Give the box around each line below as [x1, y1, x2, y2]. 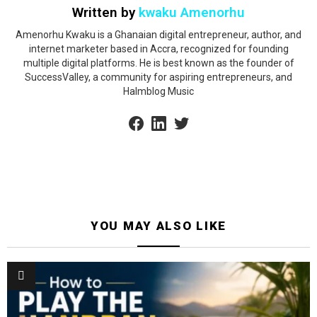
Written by [72, 4, 139, 21]
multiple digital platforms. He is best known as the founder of [23, 57, 294, 69]
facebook [141, 109, 177, 119]
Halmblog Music [123, 86, 194, 97]
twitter [186, 109, 209, 119]
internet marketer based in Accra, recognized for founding [28, 43, 289, 54]
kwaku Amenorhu [139, 4, 245, 21]
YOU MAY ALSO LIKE [91, 219, 226, 233]
